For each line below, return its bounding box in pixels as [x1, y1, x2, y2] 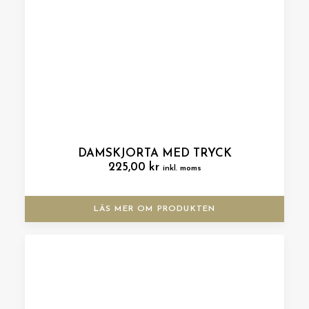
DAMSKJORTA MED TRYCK [77, 148, 232, 159]
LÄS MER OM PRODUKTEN [93, 205, 216, 213]
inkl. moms [162, 164, 201, 172]
